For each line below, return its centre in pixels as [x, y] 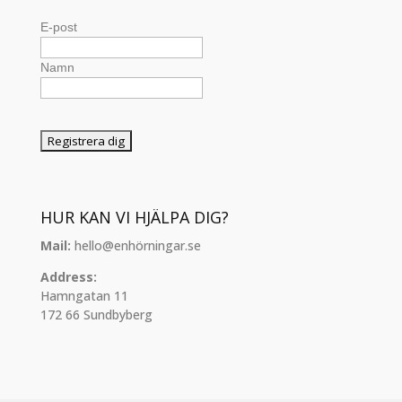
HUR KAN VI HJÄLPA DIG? [134, 217]
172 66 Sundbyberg [96, 314]
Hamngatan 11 [84, 295]
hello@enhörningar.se [135, 245]
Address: [68, 276]
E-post [58, 27]
